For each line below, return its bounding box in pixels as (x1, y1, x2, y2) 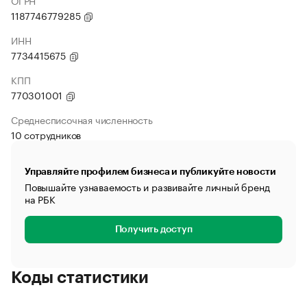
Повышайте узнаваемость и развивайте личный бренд (25, 179, 270, 194)
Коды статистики (11, 269, 149, 286)
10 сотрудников (11, 127, 82, 142)
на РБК (25, 191, 56, 206)
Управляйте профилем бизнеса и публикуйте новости (25, 167, 276, 176)
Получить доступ (114, 225, 193, 234)
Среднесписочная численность (11, 112, 153, 127)
